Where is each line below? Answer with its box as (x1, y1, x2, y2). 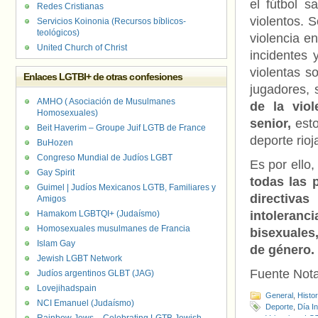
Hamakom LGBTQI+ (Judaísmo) (37, 209, 160, 219)
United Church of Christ (37, 43, 127, 53)
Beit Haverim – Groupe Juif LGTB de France (37, 123, 206, 133)
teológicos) (37, 28, 79, 38)
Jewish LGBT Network (37, 253, 122, 263)
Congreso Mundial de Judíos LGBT (37, 153, 172, 163)
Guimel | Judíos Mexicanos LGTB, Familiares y (37, 182, 216, 192)
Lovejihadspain (37, 283, 97, 293)
